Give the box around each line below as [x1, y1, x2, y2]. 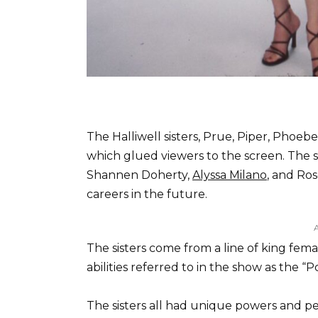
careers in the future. [87, 187, 207, 202]
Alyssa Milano [192, 168, 267, 182]
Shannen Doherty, [87, 168, 192, 182]
